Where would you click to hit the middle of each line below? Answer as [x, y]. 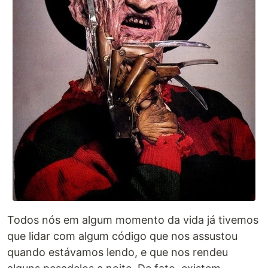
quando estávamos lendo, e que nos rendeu [118, 252]
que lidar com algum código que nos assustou [122, 236]
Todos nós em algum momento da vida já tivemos [133, 220]
